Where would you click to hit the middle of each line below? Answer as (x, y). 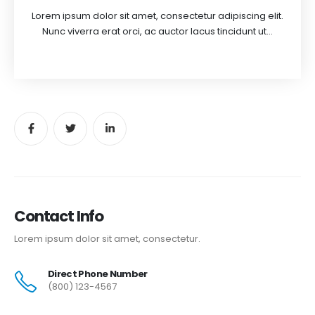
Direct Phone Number (98, 274)
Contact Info (59, 216)
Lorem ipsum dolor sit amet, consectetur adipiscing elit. (157, 16)
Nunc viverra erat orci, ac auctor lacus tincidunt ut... (157, 32)
